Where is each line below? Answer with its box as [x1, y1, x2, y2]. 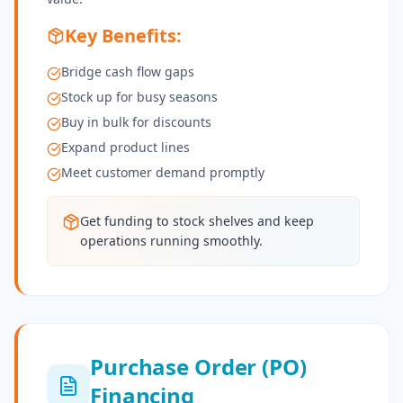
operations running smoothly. [80, 232, 263, 250]
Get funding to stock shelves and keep [80, 212, 314, 230]
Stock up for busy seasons [61, 88, 218, 106]
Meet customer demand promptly [61, 164, 264, 182]
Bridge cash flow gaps [61, 63, 194, 81]
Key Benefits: [65, 23, 182, 49]
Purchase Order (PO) [90, 352, 307, 382]
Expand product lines [61, 139, 190, 157]
